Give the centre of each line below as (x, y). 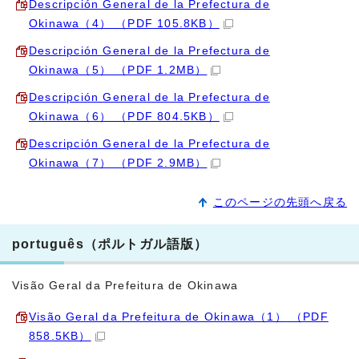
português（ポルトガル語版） (110, 243)
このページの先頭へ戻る (280, 202)
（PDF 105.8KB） (165, 23)
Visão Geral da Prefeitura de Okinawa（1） (158, 317)
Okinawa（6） (70, 116)
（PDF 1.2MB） (159, 70)
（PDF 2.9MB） (159, 163)
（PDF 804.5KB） (165, 116)
